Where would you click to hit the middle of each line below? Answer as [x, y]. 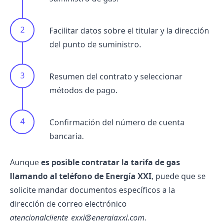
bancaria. [67, 136]
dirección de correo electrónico [68, 204]
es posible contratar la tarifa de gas [110, 162]
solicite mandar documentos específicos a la [92, 190]
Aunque [25, 162]
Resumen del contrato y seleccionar [116, 76]
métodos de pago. [83, 90]
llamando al [35, 176]
